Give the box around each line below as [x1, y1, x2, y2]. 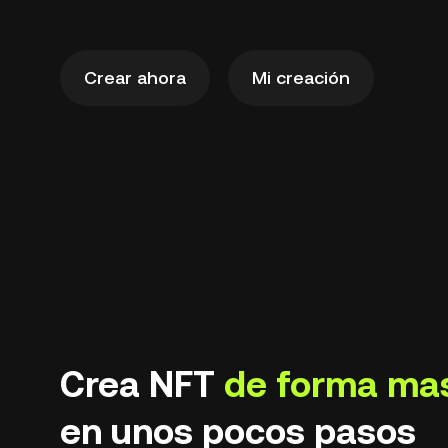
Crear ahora [84, 67, 186, 88]
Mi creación [252, 67, 350, 88]
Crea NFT [60, 364, 224, 405]
